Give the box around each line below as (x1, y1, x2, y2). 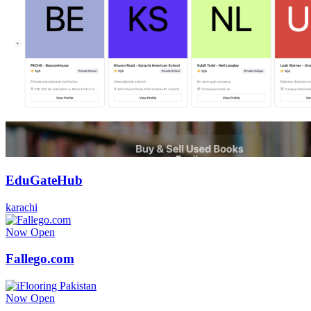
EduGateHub (6, 172, 83, 187)
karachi (6, 201, 37, 213)
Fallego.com (6, 251, 74, 267)
